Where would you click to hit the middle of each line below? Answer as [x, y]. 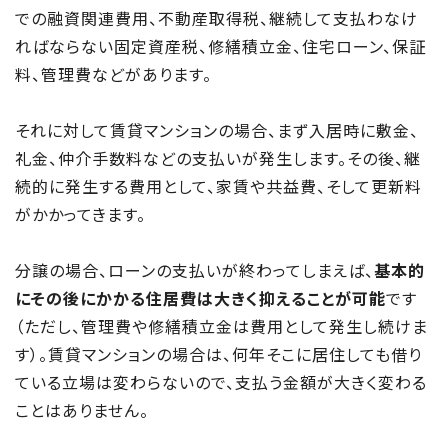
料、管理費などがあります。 [113, 74]
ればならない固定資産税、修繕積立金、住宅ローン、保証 [220, 46]
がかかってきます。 [80, 214]
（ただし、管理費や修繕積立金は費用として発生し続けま [221, 326]
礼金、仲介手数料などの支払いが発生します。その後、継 [218, 158]
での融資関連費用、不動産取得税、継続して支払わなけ [216, 18]
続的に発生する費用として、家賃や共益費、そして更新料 [218, 186]
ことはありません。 [82, 410]
